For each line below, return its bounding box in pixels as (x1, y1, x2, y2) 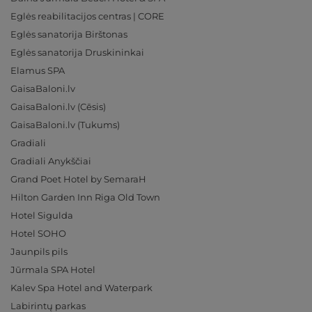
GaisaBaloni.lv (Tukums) (10, 119, 120, 130)
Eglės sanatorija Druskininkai (10, 47, 144, 58)
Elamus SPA (10, 65, 65, 76)
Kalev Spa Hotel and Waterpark (10, 282, 153, 293)
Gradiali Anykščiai (10, 155, 91, 166)
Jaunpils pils (10, 246, 68, 257)
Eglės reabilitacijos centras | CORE (10, 10, 164, 22)
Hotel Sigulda (10, 210, 73, 221)
